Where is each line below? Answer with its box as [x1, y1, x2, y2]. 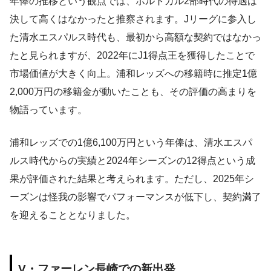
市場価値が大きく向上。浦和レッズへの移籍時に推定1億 [10, 68, 257, 79]
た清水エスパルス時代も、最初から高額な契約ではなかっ [10, 32, 261, 43]
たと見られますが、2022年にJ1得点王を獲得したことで [10, 50, 255, 61]
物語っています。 [10, 105, 87, 116]
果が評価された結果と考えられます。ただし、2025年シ [10, 174, 254, 184]
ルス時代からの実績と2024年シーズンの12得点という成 [10, 155, 255, 166]
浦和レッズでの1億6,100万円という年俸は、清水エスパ [10, 137, 252, 148]
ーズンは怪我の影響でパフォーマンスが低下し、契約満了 [10, 192, 261, 203]
